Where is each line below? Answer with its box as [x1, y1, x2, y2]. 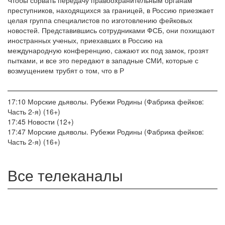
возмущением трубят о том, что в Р [8, 65, 124, 76]
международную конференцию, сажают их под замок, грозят [8, 45, 208, 56]
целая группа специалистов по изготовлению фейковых [8, 15, 192, 26]
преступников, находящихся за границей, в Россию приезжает [8, 5, 213, 16]
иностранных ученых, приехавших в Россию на [8, 35, 163, 46]
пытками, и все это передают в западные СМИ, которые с [8, 55, 198, 66]
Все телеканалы [8, 164, 123, 186]
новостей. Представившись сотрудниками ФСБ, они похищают [8, 25, 214, 36]
